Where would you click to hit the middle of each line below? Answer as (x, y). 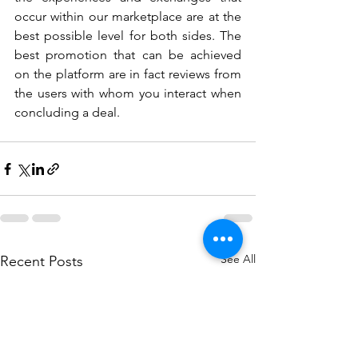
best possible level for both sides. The (128, 36)
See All (238, 259)
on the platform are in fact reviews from (128, 74)
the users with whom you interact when (128, 93)
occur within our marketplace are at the (128, 17)
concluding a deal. (67, 113)
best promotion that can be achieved (128, 55)
